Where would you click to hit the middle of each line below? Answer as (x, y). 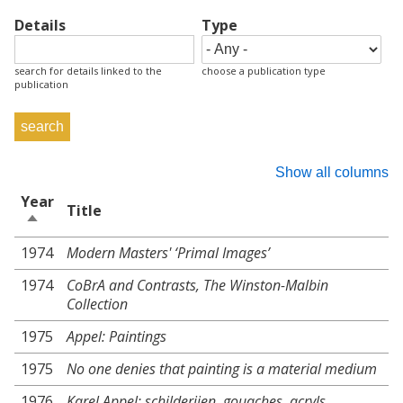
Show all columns (332, 172)
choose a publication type (263, 71)
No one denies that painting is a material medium (222, 369)
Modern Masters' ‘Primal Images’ (168, 253)
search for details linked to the (88, 71)
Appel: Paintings (116, 336)
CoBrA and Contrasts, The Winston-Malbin (197, 285)
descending (67, 239)
